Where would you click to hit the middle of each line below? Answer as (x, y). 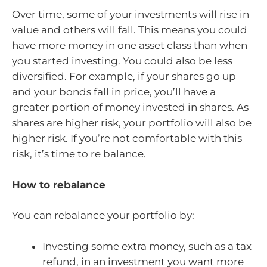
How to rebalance (59, 184)
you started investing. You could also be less (122, 61)
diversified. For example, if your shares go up (124, 77)
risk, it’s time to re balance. (79, 154)
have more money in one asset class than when (130, 46)
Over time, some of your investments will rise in (131, 15)
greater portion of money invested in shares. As (130, 108)
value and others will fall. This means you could (130, 30)
